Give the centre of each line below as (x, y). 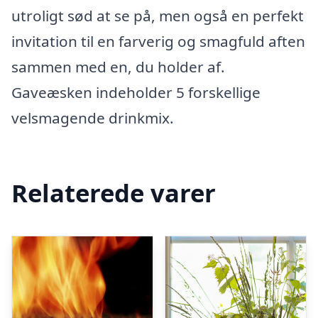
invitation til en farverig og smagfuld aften (158, 41)
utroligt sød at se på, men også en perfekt (158, 16)
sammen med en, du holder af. (118, 67)
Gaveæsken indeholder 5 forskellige (136, 92)
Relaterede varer (114, 192)
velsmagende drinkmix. (93, 118)
